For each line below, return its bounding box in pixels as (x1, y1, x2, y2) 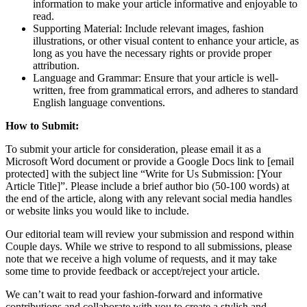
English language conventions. (33, 96, 165, 108)
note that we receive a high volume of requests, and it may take (5, 252, 277, 265)
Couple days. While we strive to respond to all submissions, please (5, 240, 292, 252)
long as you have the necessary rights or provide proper (33, 47, 271, 59)
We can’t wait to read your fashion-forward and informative (5, 288, 262, 300)
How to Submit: (5, 119, 79, 132)
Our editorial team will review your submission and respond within (5, 228, 294, 240)
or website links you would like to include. (5, 204, 189, 217)
